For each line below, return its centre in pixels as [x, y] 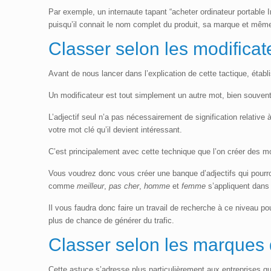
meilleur [91, 186]
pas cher [124, 186]
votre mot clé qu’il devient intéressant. [116, 130]
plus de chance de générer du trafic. [112, 221]
